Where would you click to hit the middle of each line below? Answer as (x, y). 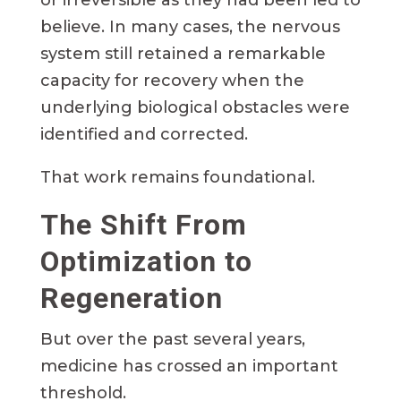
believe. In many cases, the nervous (190, 26)
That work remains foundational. (177, 177)
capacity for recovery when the (172, 80)
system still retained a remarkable (183, 53)
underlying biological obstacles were (195, 107)
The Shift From (143, 224)
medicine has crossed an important (189, 366)
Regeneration (131, 298)
